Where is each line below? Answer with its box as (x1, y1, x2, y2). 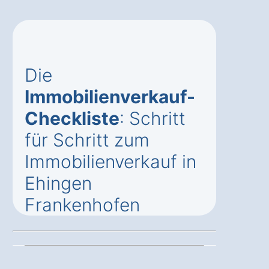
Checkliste (25, 107, 119, 130)
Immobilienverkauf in (25, 151, 196, 173)
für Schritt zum (25, 129, 150, 151)
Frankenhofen (25, 194, 140, 216)
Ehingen (25, 172, 92, 195)
